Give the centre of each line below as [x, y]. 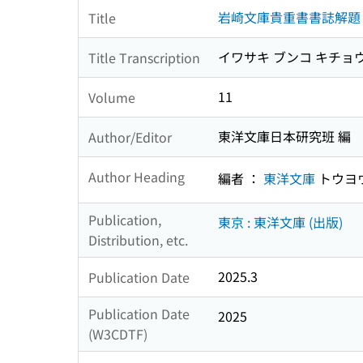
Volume [112, 97]
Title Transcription [144, 57]
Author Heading [137, 176]
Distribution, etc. [138, 240]
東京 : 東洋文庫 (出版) [280, 222]
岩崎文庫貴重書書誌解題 [289, 17]
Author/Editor [130, 137]
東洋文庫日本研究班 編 [284, 137]
